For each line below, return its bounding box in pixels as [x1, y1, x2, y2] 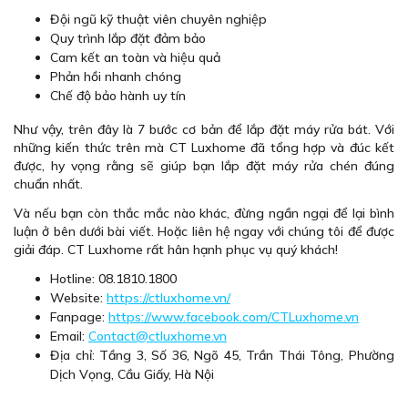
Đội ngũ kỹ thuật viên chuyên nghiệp [50, 10, 267, 27]
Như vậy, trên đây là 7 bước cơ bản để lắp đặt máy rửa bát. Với [14, 120, 394, 138]
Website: [50, 289, 107, 306]
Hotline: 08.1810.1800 [50, 270, 177, 287]
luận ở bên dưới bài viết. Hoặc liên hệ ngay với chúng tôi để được [14, 222, 394, 240]
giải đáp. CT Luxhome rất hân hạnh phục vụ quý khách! [14, 240, 338, 258]
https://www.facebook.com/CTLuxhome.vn [108, 308, 359, 325]
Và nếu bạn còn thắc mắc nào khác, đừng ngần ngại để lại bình [14, 204, 394, 221]
